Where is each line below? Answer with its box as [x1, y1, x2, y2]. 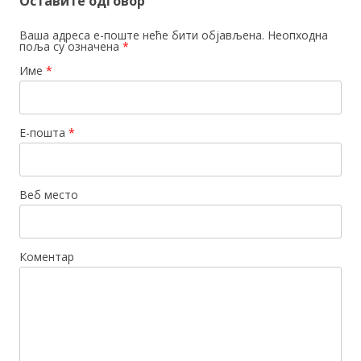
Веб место [19, 186, 78, 202]
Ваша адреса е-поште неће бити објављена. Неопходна [19, 27, 328, 43]
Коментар [19, 248, 74, 264]
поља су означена [19, 38, 122, 54]
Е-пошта [19, 124, 68, 140]
